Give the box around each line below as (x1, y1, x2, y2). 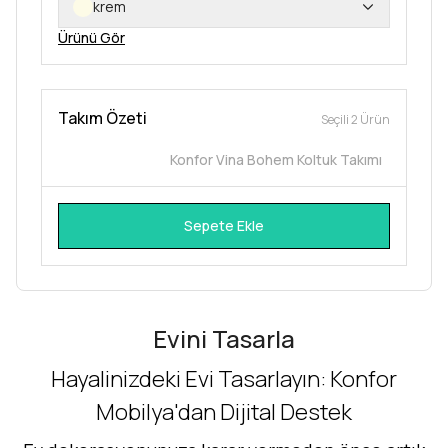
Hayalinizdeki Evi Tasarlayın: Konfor (51, 364, 397, 394)
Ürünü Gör (58, 28, 125, 47)
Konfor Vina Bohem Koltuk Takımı (170, 150, 382, 169)
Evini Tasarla (153, 322, 295, 355)
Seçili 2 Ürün (321, 111, 390, 128)
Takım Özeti (58, 107, 147, 129)
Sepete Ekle (184, 216, 264, 235)
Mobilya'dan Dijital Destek (96, 397, 352, 427)
